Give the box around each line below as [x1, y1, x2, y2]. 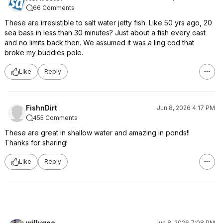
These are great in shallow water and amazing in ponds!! [4, 128, 190, 137]
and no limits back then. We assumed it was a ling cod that [4, 38, 194, 47]
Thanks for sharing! [4, 138, 68, 147]
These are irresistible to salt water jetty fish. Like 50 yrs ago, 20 [4, 18, 212, 27]
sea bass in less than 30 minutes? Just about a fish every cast [4, 28, 206, 37]
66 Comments [33, 3, 75, 11]
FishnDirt [26, 103, 57, 112]
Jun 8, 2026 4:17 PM [157, 104, 215, 111]
